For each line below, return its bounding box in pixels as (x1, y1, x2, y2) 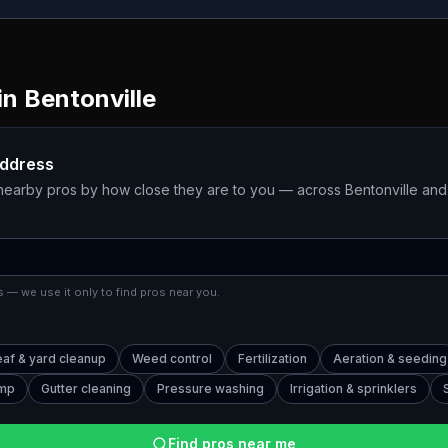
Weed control (132, 351, 212, 366)
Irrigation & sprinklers (290, 381, 417, 396)
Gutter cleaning (41, 381, 131, 396)
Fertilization (238, 351, 307, 366)
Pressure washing (157, 381, 264, 396)
